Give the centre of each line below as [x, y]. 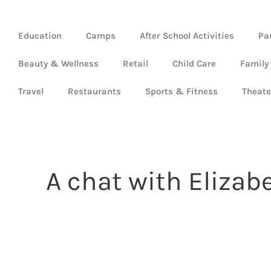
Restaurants [94, 92]
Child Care [194, 64]
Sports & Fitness [181, 92]
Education [40, 36]
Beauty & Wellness [58, 64]
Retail [135, 64]
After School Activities [187, 36]
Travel [31, 92]
